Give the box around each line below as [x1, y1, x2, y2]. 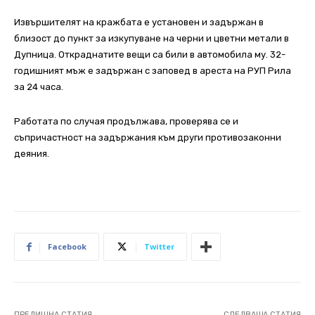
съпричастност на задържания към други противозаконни [14, 132, 281, 143]
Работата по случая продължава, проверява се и [14, 116, 238, 127]
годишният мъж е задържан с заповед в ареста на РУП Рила [14, 65, 291, 77]
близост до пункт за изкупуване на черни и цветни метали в [14, 33, 289, 44]
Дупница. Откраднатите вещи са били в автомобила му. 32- [14, 49, 285, 60]
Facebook [48, 241, 86, 252]
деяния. [14, 148, 49, 160]
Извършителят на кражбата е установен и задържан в [14, 17, 264, 28]
